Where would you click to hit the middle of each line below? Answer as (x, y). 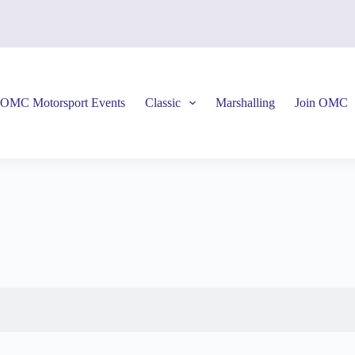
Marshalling (246, 103)
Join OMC (322, 103)
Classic (162, 103)
